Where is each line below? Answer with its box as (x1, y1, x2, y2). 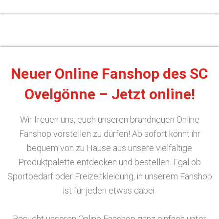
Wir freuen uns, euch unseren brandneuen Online (20, 114, 199, 125)
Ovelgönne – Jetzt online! (24, 86, 195, 103)
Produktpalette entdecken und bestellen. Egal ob (18, 157, 201, 167)
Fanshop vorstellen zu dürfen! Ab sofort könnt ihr (19, 129, 200, 139)
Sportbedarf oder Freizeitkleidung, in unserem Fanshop (7, 171, 212, 181)
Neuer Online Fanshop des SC (11, 65, 208, 82)
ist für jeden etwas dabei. (63, 185, 156, 196)
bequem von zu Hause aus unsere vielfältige (27, 143, 192, 153)
